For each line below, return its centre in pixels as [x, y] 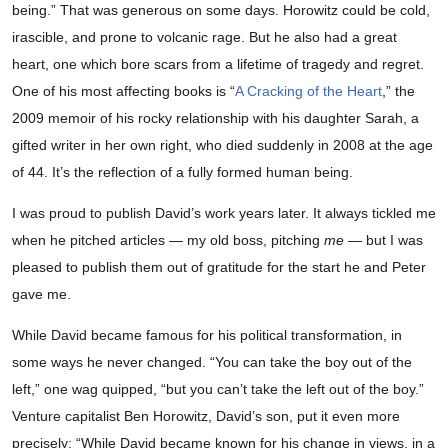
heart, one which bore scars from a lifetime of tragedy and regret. [218, 64]
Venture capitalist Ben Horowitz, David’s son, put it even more [206, 416]
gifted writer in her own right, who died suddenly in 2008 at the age [222, 145]
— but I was [385, 240]
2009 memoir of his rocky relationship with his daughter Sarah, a [215, 118]
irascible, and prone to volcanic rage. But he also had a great [204, 37]
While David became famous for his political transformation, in [207, 335]
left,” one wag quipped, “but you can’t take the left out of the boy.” [218, 389]
